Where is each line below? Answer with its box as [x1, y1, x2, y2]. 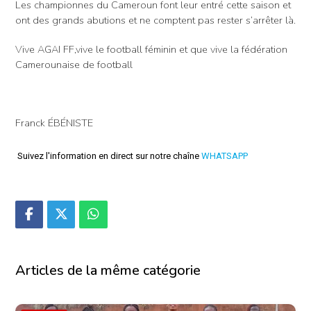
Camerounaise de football [15, 57, 133, 72]
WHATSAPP [201, 150, 248, 161]
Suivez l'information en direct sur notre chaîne [15, 150, 201, 161]
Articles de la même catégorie [15, 261, 201, 280]
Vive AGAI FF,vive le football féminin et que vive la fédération [15, 42, 287, 56]
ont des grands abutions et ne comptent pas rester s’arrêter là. [15, 12, 296, 27]
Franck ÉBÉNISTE [15, 115, 93, 130]
